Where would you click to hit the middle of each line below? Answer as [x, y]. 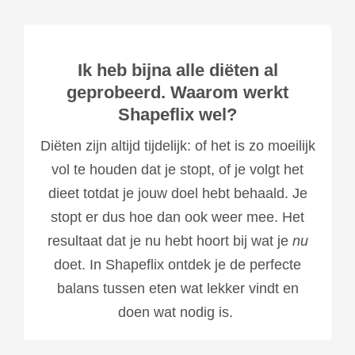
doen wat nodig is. [177, 312]
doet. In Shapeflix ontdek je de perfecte [177, 264]
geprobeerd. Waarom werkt [177, 92]
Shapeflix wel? [177, 114]
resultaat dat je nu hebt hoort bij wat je [170, 240]
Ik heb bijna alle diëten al [177, 70]
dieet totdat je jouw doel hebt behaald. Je [177, 193]
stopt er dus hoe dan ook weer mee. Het [177, 217]
